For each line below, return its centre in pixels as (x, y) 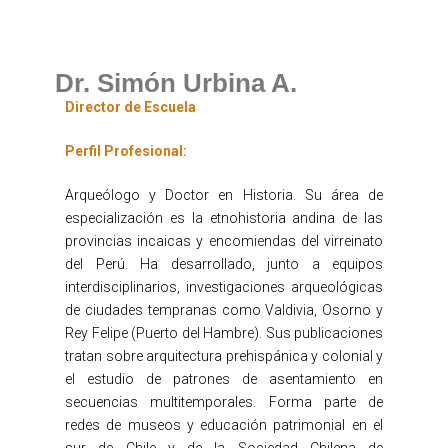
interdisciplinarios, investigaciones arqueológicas (224, 286)
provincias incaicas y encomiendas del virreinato (224, 240)
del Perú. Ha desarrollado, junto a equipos (224, 263)
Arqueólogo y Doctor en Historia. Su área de (224, 194)
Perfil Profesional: (126, 150)
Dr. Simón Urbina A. (176, 82)
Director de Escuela (130, 106)
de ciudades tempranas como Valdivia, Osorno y (224, 309)
